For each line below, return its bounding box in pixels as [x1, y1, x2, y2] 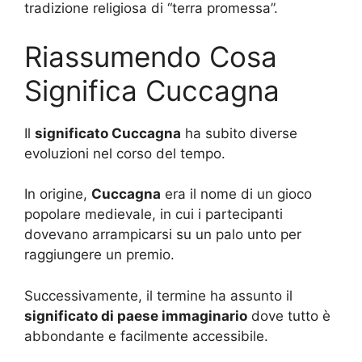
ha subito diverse [181, 124, 297, 141]
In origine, [24, 186, 91, 203]
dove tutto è [247, 307, 330, 324]
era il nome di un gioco [161, 186, 312, 203]
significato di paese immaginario [24, 307, 247, 324]
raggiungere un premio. [24, 246, 175, 263]
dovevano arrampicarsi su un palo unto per [24, 226, 301, 243]
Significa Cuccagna [24, 73, 280, 107]
